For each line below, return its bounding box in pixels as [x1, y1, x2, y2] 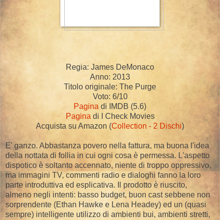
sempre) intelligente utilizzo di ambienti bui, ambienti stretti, [5, 210, 210, 219]
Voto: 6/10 [92, 92, 128, 101]
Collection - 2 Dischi [111, 122, 182, 131]
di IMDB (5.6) [99, 102, 146, 111]
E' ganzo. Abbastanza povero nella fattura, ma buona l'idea [5, 141, 209, 150]
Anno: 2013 [90, 73, 130, 82]
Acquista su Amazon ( [36, 122, 111, 131]
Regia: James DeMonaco [66, 63, 154, 72]
